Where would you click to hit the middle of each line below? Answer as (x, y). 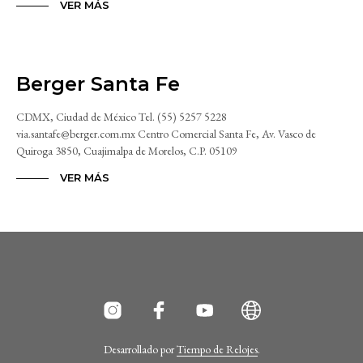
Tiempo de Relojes (217, 350)
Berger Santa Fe (98, 84)
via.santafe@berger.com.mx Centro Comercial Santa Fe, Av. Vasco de (166, 134)
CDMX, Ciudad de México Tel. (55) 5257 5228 (122, 117)
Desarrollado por (140, 350)
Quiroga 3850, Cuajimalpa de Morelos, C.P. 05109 (127, 151)
